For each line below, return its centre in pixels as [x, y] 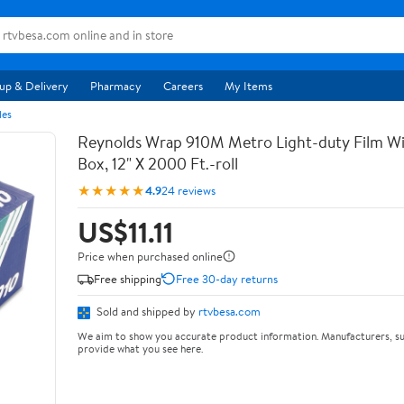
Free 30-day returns [227, 278]
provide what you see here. [140, 348]
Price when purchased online [150, 256]
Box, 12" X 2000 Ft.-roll [158, 164]
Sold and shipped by [146, 311]
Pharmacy [116, 86]
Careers [183, 86]
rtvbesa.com [230, 311]
